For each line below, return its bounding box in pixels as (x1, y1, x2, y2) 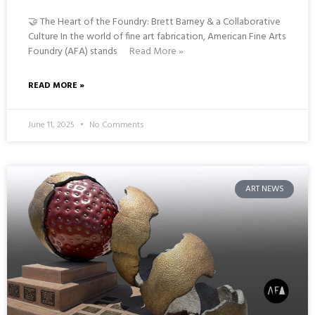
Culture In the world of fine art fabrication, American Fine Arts (28, 28, 285, 45)
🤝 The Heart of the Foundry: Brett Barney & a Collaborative (28, 13, 281, 30)
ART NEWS (245, 181, 284, 196)
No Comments (87, 117, 144, 132)
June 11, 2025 (28, 117, 77, 132)
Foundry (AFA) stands (28, 43, 119, 60)
